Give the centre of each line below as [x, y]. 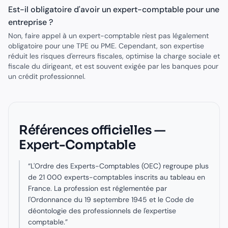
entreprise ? [31, 22]
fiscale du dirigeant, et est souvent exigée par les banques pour [113, 66]
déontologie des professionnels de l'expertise [102, 211]
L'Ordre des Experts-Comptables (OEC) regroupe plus [120, 166]
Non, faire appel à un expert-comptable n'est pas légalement [108, 36]
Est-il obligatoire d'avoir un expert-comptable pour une [114, 9]
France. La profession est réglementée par [97, 188]
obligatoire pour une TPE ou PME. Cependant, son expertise [106, 46]
